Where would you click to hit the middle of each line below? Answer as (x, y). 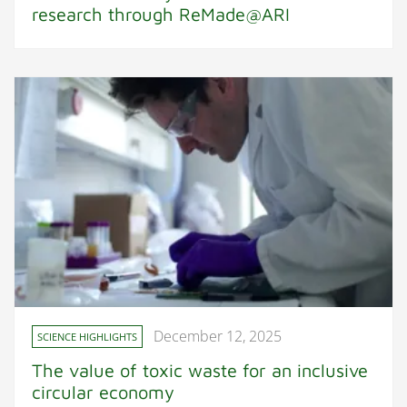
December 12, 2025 (218, 336)
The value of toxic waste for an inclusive (200, 370)
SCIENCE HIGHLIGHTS (88, 336)
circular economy (104, 392)
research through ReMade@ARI (161, 14)
